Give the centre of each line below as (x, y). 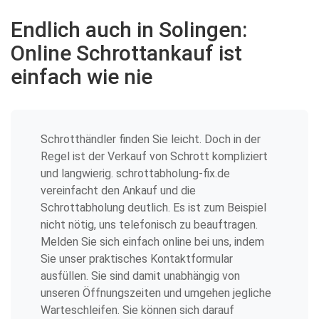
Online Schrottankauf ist (126, 53)
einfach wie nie (82, 77)
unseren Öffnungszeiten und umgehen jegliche (156, 293)
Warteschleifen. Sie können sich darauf (137, 310)
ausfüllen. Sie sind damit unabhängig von (140, 276)
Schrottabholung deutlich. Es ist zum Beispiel (153, 208)
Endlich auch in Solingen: (129, 30)
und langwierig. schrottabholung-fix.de (135, 173)
